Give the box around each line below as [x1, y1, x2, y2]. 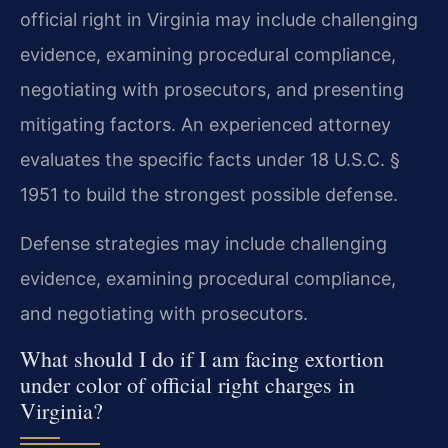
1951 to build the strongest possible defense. [20, 183, 398, 205]
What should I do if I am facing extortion [20, 343, 384, 373]
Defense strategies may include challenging [20, 233, 387, 255]
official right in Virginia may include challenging [20, 8, 418, 30]
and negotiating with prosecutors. [20, 303, 308, 325]
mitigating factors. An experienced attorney [20, 113, 391, 135]
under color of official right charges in [20, 369, 355, 399]
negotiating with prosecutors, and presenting [20, 78, 404, 100]
